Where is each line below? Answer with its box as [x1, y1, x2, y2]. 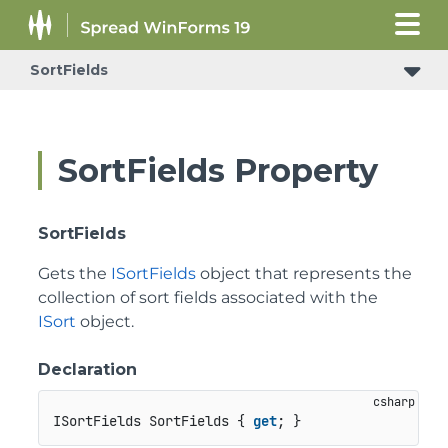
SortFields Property [58, 151, 378, 190]
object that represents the [196, 264, 412, 283]
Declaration [38, 360, 137, 379]
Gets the [38, 264, 111, 283]
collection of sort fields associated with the [38, 288, 378, 307]
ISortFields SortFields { [52, 412, 253, 431]
